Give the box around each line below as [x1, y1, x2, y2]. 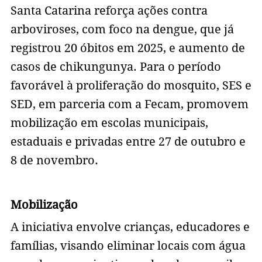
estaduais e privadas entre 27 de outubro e [10, 135, 246, 149]
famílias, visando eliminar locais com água [10, 239, 246, 253]
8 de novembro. [10, 153, 98, 168]
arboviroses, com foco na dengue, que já [10, 22, 234, 37]
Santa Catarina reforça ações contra [10, 4, 208, 18]
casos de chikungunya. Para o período [10, 60, 221, 74]
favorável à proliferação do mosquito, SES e [10, 78, 251, 93]
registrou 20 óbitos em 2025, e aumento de [10, 41, 245, 56]
